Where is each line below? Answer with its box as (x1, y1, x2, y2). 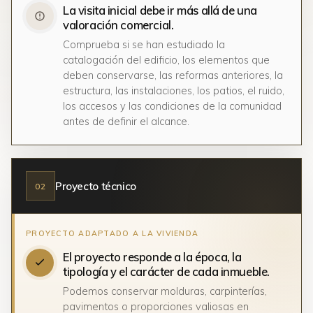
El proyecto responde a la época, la (63, 249, 242, 264)
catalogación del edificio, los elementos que (63, 53, 270, 66)
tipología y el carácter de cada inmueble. (63, 264, 270, 279)
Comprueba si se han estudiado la (63, 38, 225, 51)
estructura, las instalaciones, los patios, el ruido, (63, 84, 284, 97)
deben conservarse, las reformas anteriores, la (63, 68, 283, 82)
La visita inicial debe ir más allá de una (63, 3, 257, 17)
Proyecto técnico (55, 179, 136, 193)
